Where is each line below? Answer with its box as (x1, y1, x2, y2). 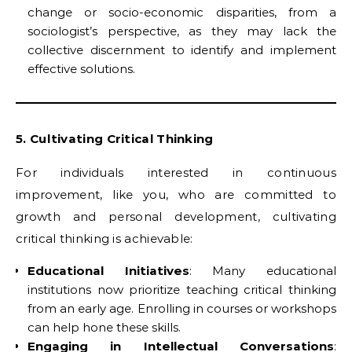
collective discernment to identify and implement (27, 42, 336, 57)
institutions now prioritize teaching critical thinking (27, 282, 336, 297)
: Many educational (189, 263, 337, 278)
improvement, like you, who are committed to (16, 187, 336, 202)
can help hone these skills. (27, 320, 181, 335)
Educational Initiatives (27, 263, 189, 278)
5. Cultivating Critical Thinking (16, 131, 214, 146)
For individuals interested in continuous (16, 165, 336, 180)
